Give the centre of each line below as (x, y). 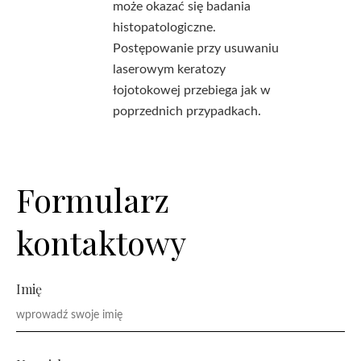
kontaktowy (101, 242)
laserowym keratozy (169, 69)
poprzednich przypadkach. (187, 111)
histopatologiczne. (164, 27)
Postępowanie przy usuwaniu (196, 48)
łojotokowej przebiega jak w (192, 90)
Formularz (93, 199)
